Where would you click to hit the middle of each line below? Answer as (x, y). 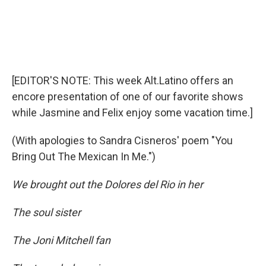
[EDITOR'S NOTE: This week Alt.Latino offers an (123, 81)
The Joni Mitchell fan (61, 240)
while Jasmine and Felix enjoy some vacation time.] (132, 113)
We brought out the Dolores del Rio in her (107, 185)
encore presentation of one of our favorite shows (128, 97)
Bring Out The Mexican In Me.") (84, 157)
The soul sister (46, 213)
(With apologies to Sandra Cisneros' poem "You (122, 141)
